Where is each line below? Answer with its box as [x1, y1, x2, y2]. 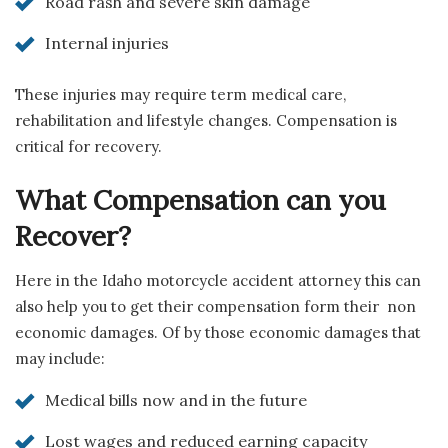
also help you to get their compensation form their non [15, 297, 416, 317]
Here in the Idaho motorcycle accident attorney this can [15, 271, 421, 291]
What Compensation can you [15, 183, 386, 218]
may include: [15, 349, 105, 369]
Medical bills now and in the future [45, 390, 307, 411]
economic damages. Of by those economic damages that [15, 323, 421, 343]
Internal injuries [45, 32, 169, 53]
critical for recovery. [15, 136, 162, 156]
